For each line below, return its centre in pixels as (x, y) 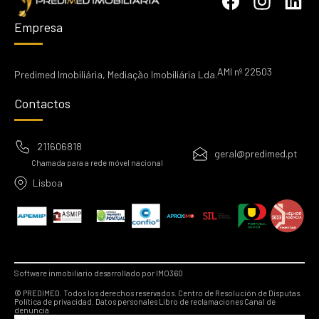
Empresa (38, 27)
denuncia (32, 310)
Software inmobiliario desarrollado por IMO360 (99, 273)
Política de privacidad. (54, 302)
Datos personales (126, 302)
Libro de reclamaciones (201, 302)
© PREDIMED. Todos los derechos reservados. (96, 293)
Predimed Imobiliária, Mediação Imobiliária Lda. (116, 74)
